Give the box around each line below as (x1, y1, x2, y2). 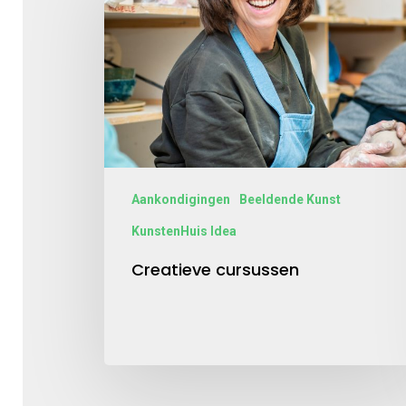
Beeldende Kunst (239, 191, 341, 207)
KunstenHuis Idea (131, 223, 237, 238)
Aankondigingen (131, 191, 230, 207)
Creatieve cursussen (131, 257, 299, 281)
